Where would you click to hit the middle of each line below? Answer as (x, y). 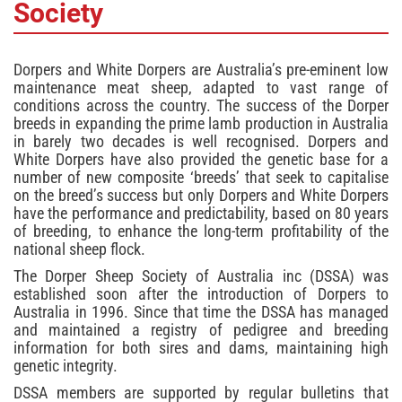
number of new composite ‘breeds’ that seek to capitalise (201, 178)
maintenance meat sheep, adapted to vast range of (201, 88)
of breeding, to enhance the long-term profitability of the (201, 232)
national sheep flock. (79, 249)
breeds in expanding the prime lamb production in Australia (201, 124)
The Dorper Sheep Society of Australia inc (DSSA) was (201, 276)
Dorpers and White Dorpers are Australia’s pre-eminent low (201, 70)
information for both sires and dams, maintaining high (201, 348)
